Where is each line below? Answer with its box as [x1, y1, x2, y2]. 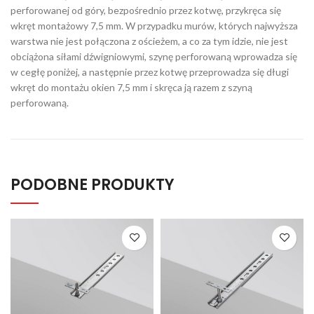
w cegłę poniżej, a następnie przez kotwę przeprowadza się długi [11, 65, 289, 78]
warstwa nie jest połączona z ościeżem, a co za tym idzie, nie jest [11, 34, 288, 47]
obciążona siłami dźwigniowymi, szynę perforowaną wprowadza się [11, 50, 297, 62]
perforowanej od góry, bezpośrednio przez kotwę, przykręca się [11, 4, 281, 16]
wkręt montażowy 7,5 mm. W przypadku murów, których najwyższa [11, 19, 298, 32]
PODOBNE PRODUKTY [11, 173, 175, 196]
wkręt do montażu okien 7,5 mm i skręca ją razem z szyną [11, 81, 252, 93]
